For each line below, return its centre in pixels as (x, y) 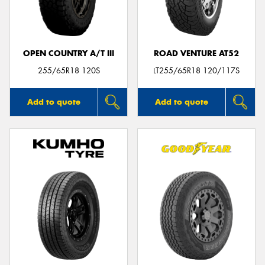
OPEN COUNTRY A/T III (69, 54)
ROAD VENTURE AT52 (196, 54)
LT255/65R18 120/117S (196, 70)
